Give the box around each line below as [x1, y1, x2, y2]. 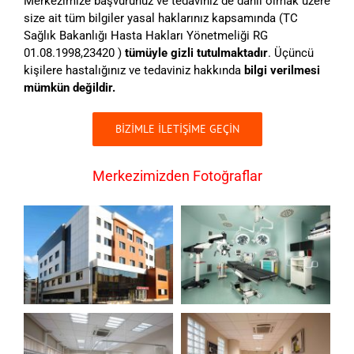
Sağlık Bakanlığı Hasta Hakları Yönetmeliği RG [24, 28, 268, 43]
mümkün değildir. [24, 80, 115, 95]
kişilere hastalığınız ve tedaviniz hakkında [24, 62, 244, 77]
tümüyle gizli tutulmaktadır [125, 45, 268, 60]
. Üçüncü [268, 45, 314, 60]
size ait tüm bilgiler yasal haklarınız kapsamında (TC [24, 10, 298, 25]
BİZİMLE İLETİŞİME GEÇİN [115, 121, 239, 136]
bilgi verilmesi [244, 62, 320, 77]
